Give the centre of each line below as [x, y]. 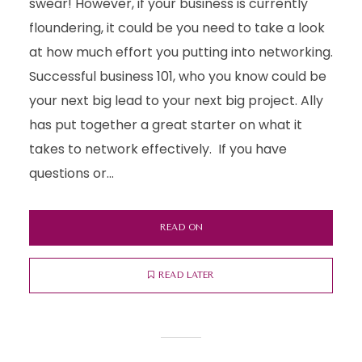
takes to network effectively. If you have [158, 149]
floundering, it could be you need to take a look [177, 28]
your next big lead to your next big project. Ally [176, 101]
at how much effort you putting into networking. [181, 52]
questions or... [71, 173]
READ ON [181, 227]
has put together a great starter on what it [165, 125]
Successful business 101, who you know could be [177, 76]
